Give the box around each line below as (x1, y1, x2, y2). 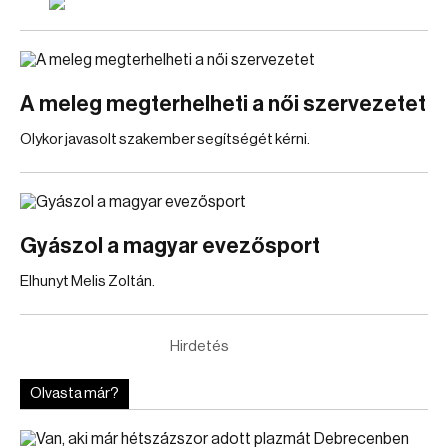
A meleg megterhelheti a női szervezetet (20, 93, 426, 115)
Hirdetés (169, 339, 229, 354)
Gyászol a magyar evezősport (20, 235, 320, 257)
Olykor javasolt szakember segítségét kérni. (20, 132, 310, 147)
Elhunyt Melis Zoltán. (20, 274, 155, 289)
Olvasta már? (30, 386, 119, 401)
